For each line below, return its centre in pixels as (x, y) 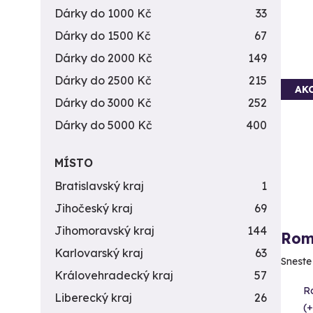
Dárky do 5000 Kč (103, 125)
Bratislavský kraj (99, 186)
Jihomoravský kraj (104, 231)
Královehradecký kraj (114, 275)
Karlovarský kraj (99, 253)
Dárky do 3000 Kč (103, 103)
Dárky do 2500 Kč (103, 80)
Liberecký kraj (93, 298)
